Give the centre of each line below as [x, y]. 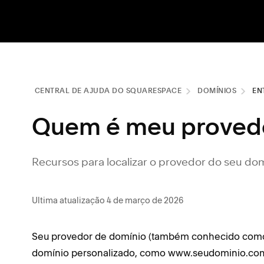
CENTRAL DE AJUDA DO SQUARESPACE [108, 91]
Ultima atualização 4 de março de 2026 [108, 200]
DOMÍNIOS [217, 91]
